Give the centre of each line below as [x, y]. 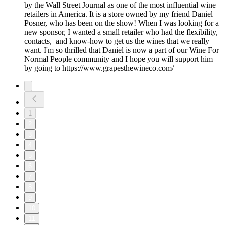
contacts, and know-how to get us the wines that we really [117, 41]
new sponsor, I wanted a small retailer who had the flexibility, [121, 32]
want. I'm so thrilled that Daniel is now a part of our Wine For [122, 50]
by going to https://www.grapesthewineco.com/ [99, 68]
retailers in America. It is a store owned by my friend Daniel [119, 14]
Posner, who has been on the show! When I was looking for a [122, 23]
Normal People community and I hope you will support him [119, 59]
